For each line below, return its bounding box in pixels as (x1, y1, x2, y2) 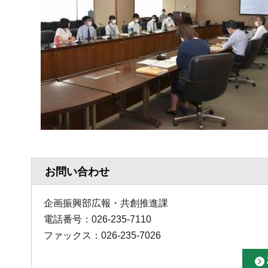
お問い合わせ (45, 166, 109, 178)
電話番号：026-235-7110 (44, 214, 151, 225)
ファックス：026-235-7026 (44, 230, 161, 241)
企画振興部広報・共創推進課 (44, 198, 168, 209)
